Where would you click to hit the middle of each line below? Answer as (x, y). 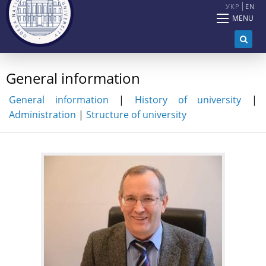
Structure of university (136, 115)
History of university (188, 100)
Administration (42, 115)
